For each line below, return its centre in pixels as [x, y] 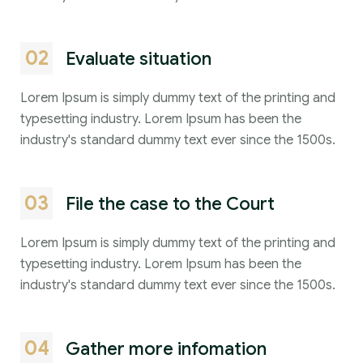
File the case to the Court [170, 203]
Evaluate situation [139, 58]
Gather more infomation [166, 348]
